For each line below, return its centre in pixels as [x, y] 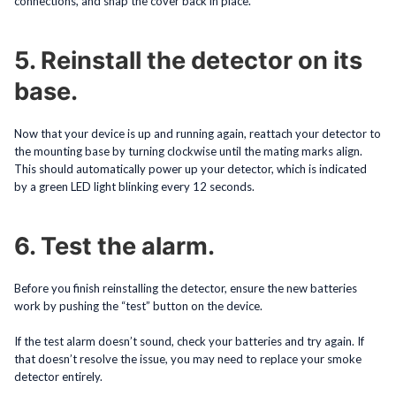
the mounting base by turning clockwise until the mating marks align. [188, 151]
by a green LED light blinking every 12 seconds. [134, 186]
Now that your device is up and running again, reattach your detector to [198, 133]
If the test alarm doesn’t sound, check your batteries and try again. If [189, 341]
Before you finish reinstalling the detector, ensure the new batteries [186, 288]
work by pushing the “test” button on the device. [138, 305]
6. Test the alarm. [114, 246]
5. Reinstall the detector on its [188, 60]
